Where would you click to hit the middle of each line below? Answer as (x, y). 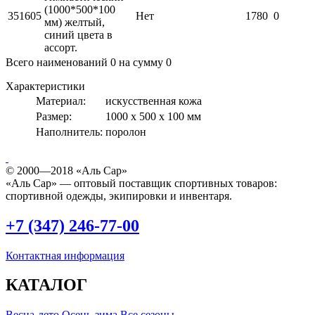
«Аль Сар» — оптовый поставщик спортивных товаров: (141, 183)
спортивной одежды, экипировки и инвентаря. (119, 195)
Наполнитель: (69, 131)
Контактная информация (65, 255)
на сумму (141, 62)
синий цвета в (78, 34)
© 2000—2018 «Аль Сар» (66, 170)
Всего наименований (58, 62)
